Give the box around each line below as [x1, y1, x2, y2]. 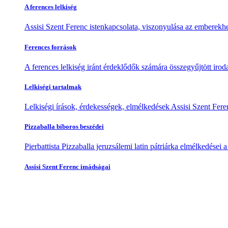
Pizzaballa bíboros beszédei [24, 123, 104, 131]
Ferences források [24, 43, 76, 51]
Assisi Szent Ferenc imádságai [24, 162, 110, 170]
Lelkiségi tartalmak [24, 82, 81, 91]
